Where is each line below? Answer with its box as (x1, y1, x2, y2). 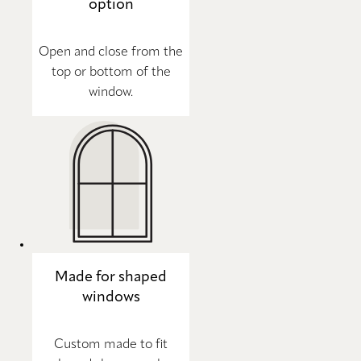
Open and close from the (39, 45, 183, 59)
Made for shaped (55, 270, 167, 285)
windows (81, 290, 140, 305)
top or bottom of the (51, 65, 171, 79)
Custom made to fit (54, 338, 168, 352)
